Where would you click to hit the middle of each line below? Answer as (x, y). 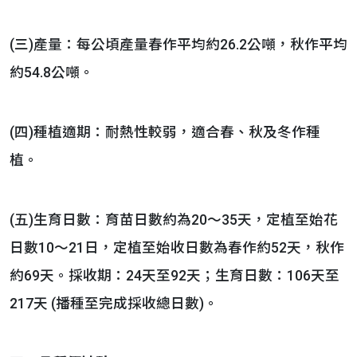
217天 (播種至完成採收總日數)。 (114, 304)
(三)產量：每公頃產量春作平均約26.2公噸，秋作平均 (178, 45)
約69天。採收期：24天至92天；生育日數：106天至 (175, 276)
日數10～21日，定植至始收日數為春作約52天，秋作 (177, 248)
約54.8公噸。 (52, 73)
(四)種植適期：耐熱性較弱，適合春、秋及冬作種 (165, 132)
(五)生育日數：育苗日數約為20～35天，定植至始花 (174, 220)
